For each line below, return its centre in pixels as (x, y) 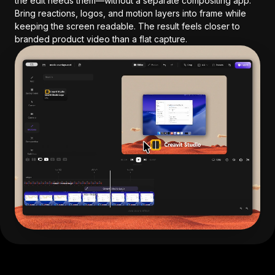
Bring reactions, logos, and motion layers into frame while (130, 13)
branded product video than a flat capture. (101, 39)
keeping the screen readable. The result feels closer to (127, 26)
